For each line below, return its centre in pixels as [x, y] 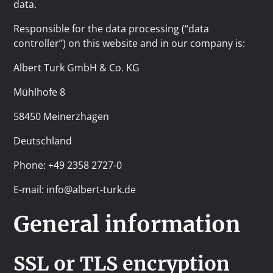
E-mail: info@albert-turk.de [75, 190]
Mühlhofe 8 [40, 92]
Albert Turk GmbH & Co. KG [77, 68]
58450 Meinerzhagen [62, 116]
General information [127, 225]
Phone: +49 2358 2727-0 [68, 165]
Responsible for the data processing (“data [112, 29]
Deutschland [43, 141]
